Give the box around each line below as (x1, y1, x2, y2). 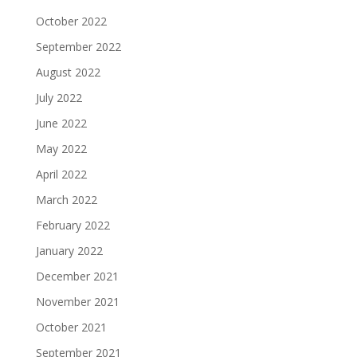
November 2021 (35, 294, 120, 309)
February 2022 (35, 218, 110, 233)
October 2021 (35, 320, 107, 335)
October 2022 (35, 14, 107, 29)
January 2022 (35, 243, 103, 258)
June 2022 (35, 116, 87, 131)
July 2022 (35, 90, 82, 105)
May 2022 (35, 141, 87, 156)
